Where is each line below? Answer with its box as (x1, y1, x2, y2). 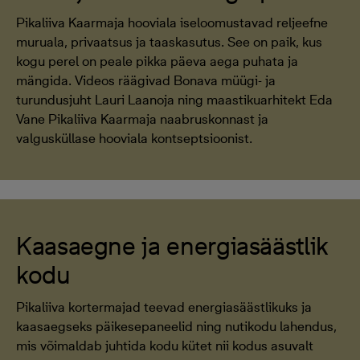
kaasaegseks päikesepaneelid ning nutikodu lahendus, (16, 318, 337, 334)
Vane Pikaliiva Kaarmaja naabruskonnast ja (16, 111, 268, 127)
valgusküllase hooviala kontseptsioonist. (16, 130, 252, 146)
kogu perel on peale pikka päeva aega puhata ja (16, 53, 298, 69)
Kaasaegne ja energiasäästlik (16, 231, 329, 260)
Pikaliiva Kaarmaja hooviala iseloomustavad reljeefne (16, 14, 328, 31)
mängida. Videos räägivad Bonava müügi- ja (16, 72, 276, 88)
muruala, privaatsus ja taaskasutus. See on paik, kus (16, 34, 322, 50)
